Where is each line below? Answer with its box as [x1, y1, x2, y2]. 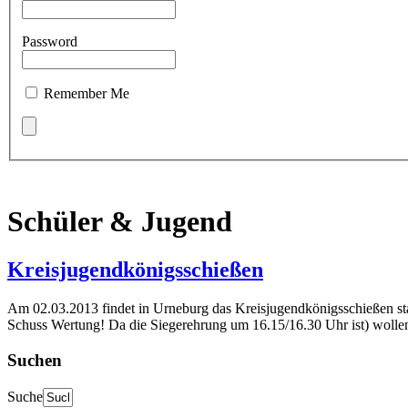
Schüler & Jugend [7, 204, 232, 238]
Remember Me [44, 86, 129, 102]
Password [22, 34, 77, 50]
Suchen [7, 350, 62, 370]
